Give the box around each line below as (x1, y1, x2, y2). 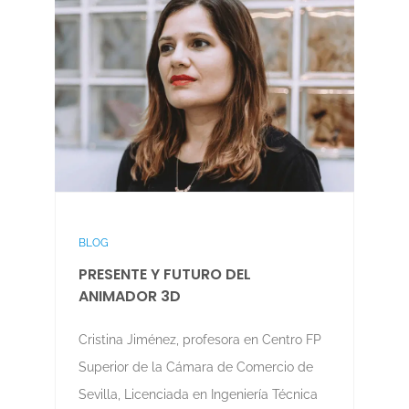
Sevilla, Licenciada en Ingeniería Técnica (78, 387, 318, 403)
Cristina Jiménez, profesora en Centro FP (78, 332, 321, 348)
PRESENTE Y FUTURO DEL (78, 264, 251, 286)
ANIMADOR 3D (78, 286, 181, 308)
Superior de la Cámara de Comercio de (78, 360, 313, 375)
